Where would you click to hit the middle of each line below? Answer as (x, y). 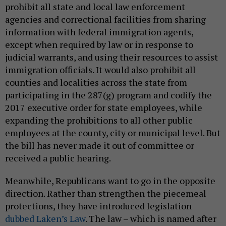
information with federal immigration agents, (99, 32)
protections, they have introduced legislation (98, 206)
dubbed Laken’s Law (45, 218)
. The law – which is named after (151, 218)
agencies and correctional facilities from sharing (105, 19)
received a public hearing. (59, 158)
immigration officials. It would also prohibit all (100, 69)
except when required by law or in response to (99, 44)
